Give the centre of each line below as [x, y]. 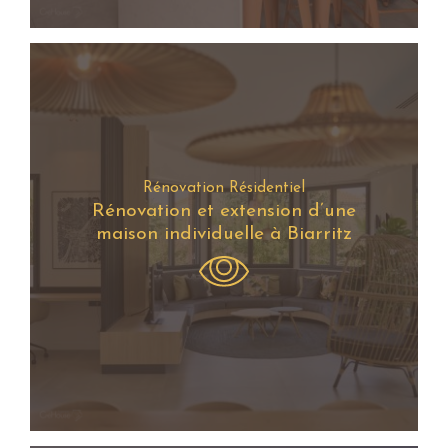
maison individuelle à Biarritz [224, 235]
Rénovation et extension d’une [224, 212]
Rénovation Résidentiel [224, 188]
